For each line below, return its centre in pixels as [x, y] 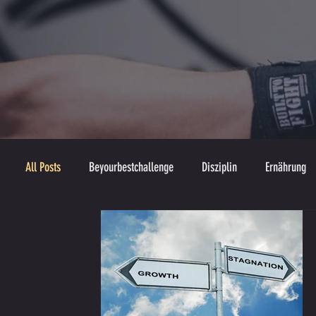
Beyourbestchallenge [131, 167]
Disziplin [219, 167]
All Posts [43, 167]
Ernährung [286, 167]
